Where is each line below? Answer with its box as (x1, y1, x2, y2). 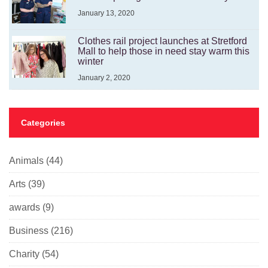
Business (9, 226, 48, 236)
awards (9, 202, 40, 213)
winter (78, 56, 103, 67)
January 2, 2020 (78, 74, 130, 83)
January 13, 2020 (78, 9, 135, 18)
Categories (21, 118, 65, 128)
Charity (9, 249, 39, 260)
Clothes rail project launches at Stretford (78, 36, 247, 47)
